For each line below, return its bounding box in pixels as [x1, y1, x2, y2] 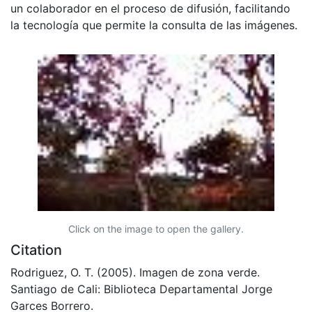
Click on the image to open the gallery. [68, 222, 244, 235]
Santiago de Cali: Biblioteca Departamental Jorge [10, 281, 272, 296]
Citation [10, 241, 62, 258]
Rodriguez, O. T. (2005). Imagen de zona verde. [10, 265, 260, 279]
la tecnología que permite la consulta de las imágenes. [10, 17, 297, 32]
